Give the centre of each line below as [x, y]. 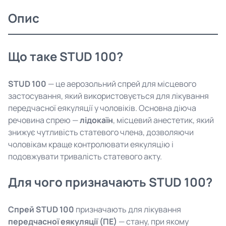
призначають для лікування [128, 209]
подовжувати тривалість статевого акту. [85, 156]
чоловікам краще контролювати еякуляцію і [91, 144]
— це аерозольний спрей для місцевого [121, 84]
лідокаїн [96, 120]
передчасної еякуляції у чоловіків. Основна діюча [102, 108]
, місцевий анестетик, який [163, 120]
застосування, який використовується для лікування [108, 96]
